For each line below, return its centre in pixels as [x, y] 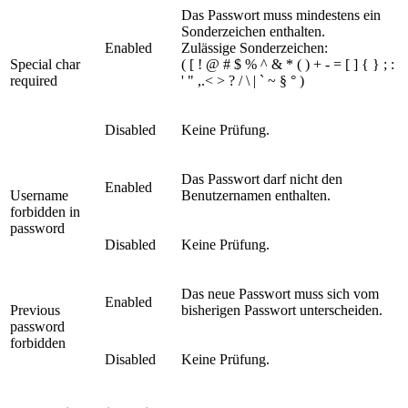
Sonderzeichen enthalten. [253, 32]
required [34, 81]
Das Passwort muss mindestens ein [281, 15]
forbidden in [45, 212]
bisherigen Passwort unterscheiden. [282, 311]
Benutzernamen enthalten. [256, 196]
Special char [45, 65]
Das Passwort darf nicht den [262, 179]
